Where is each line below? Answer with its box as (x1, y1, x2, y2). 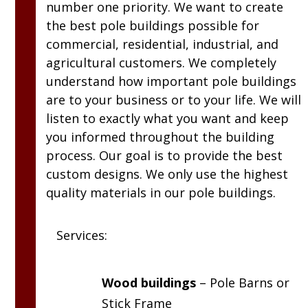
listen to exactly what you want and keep (46, 110, 289, 127)
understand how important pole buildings (46, 73, 297, 90)
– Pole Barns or (196, 274, 290, 291)
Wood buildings (102, 274, 197, 291)
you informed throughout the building (46, 129, 275, 146)
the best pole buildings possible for (46, 17, 260, 34)
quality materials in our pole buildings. (46, 184, 276, 201)
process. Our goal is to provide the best (46, 147, 283, 164)
